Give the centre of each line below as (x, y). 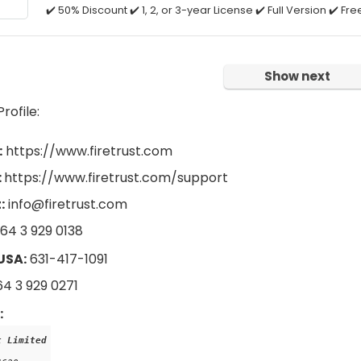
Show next (297, 76)
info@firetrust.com (66, 204)
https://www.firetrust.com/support (116, 178)
